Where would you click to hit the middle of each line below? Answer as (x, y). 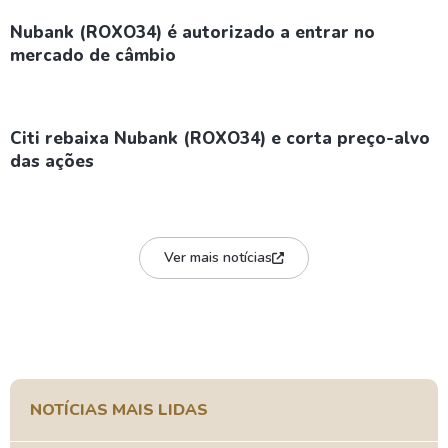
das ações (52, 161)
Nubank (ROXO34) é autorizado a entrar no (192, 32)
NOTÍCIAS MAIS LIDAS (119, 410)
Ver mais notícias (218, 257)
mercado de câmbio (93, 55)
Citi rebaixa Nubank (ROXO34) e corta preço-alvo (220, 138)
